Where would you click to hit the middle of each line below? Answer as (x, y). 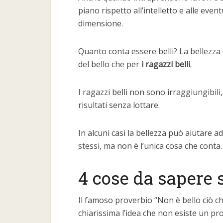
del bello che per (110, 64)
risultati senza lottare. (119, 105)
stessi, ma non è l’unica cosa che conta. (150, 146)
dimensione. (101, 23)
